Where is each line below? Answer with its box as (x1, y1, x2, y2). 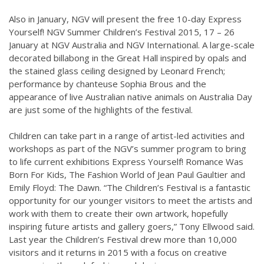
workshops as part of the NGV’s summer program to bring (9, 143, 246, 154)
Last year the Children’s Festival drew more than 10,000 (9, 233, 237, 245)
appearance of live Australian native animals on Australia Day (9, 90, 252, 103)
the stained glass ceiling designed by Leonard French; (9, 64, 225, 77)
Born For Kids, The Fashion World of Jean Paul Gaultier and (9, 169, 245, 180)
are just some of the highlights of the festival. (9, 103, 193, 115)
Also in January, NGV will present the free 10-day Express (9, 12, 242, 25)
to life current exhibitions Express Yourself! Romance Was (9, 156, 243, 167)
